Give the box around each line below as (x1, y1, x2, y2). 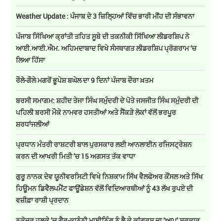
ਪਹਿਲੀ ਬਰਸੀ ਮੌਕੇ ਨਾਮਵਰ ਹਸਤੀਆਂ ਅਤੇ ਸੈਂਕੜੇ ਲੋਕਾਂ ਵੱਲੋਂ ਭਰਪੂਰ (16, 107, 177, 117)
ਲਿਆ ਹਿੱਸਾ (16, 55, 45, 65)
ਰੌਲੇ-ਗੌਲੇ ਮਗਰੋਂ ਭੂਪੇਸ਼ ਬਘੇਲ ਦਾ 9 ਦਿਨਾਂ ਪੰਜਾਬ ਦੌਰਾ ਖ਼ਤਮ (16, 75, 154, 85)
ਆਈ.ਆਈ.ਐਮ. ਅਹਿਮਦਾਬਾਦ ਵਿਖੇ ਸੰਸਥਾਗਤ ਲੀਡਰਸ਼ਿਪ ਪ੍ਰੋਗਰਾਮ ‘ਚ (16, 43, 197, 53)
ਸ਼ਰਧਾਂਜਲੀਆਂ (16, 119, 50, 129)
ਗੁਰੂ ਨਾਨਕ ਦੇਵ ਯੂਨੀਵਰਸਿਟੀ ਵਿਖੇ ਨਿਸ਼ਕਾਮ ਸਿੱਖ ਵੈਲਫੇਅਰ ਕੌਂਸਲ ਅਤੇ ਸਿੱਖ (16, 171, 203, 181)
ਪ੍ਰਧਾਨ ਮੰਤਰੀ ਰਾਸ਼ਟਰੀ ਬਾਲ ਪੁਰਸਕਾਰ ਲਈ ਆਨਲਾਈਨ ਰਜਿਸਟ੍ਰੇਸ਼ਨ (16, 139, 192, 149)
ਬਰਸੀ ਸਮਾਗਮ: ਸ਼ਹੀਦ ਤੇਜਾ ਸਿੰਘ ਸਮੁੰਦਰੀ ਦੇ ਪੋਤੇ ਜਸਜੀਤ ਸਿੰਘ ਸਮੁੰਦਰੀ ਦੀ (16, 95, 199, 105)
